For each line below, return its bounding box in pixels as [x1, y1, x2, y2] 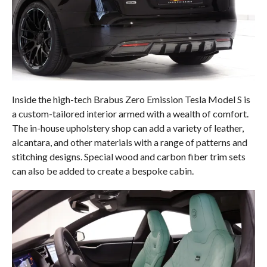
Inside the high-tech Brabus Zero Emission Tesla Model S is [11, 94, 250, 105]
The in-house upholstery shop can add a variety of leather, [11, 122, 244, 134]
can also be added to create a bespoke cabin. [11, 165, 194, 177]
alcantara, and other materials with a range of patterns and [11, 136, 247, 148]
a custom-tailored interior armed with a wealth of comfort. [11, 108, 249, 120]
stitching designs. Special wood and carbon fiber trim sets [11, 151, 246, 163]
